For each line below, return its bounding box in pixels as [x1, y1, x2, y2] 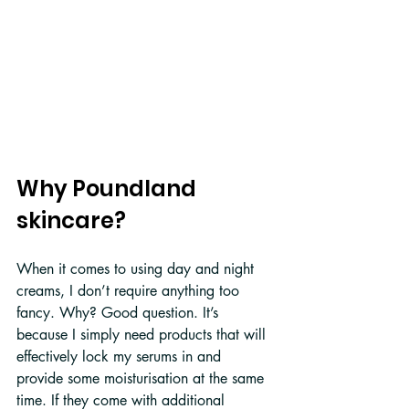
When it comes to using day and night [16, 258, 258, 278]
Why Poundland [16, 173, 201, 204]
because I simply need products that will [16, 324, 270, 344]
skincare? [16, 204, 126, 236]
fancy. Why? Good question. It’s [16, 302, 223, 322]
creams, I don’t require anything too [16, 280, 244, 300]
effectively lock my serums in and [16, 346, 225, 366]
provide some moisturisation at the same [16, 368, 268, 388]
